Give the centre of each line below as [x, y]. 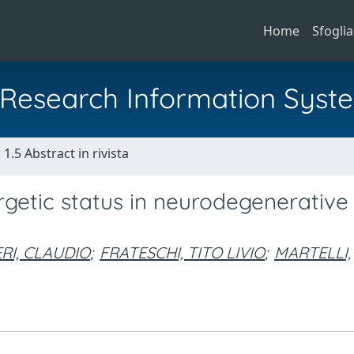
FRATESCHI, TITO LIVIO [182, 252]
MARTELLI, [313, 252]
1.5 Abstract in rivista [66, 153]
